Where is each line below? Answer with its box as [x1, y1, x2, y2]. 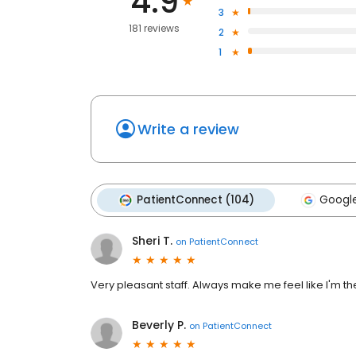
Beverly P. [132, 317, 186, 334]
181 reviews [129, 21, 180, 36]
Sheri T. [132, 233, 172, 250]
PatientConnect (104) [137, 192, 254, 208]
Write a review [137, 119, 239, 140]
